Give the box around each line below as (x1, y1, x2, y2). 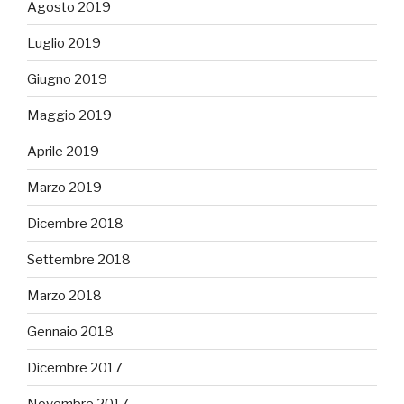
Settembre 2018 (27, 251, 131, 268)
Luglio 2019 (27, 34, 101, 51)
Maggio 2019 (27, 106, 112, 124)
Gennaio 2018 (27, 323, 114, 340)
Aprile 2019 (27, 142, 99, 160)
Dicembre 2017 (27, 359, 123, 376)
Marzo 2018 (27, 287, 102, 304)
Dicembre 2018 (27, 215, 124, 232)
